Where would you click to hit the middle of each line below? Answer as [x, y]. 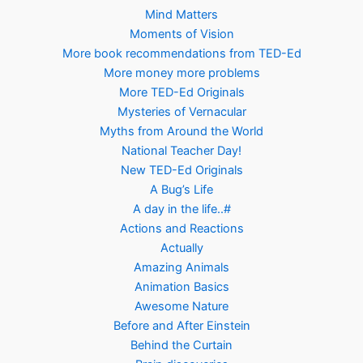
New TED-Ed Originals [181, 171]
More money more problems [181, 73]
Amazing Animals [181, 268]
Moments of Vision [181, 34]
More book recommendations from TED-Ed [181, 54]
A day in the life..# [181, 209]
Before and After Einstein [181, 326]
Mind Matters [181, 15]
